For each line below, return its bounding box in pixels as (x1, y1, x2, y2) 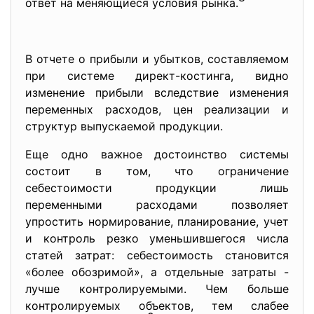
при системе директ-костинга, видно (25, 69, 289, 83)
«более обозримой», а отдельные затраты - (25, 265, 289, 279)
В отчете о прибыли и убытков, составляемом (25, 52, 289, 66)
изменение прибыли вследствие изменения (25, 86, 289, 100)
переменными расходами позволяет (25, 198, 289, 212)
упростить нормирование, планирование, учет (25, 214, 289, 228)
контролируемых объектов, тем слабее (25, 299, 289, 313)
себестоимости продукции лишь (25, 181, 289, 195)
